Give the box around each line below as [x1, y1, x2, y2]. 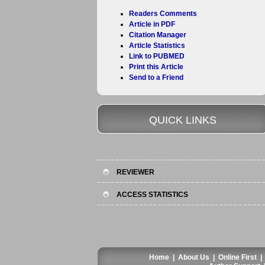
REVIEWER [117, 168, 154, 176]
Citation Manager [129, 31, 186, 39]
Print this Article [129, 63, 183, 71]
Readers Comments [129, 9, 197, 18]
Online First [218, 253, 257, 261]
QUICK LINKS [149, 114, 216, 126]
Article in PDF [129, 20, 175, 28]
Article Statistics [129, 41, 185, 50]
